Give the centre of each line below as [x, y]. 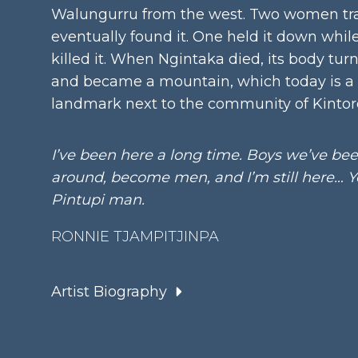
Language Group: [117, 306]
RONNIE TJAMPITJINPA [135, 237]
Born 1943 [130, 328]
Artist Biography [109, 292]
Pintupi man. [98, 200]
